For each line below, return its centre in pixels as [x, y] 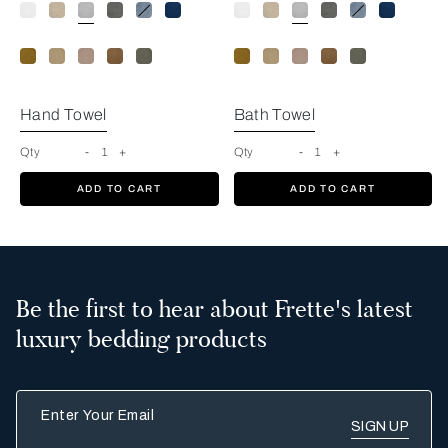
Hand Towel [63, 114]
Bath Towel [274, 114]
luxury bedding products [141, 338]
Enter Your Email [72, 400]
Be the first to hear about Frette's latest [214, 308]
